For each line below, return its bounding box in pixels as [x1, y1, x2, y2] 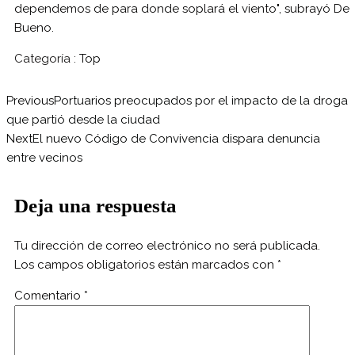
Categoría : [14, 51, 76, 66]
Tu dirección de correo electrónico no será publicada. [14, 238, 320, 253]
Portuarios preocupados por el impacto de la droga [54, 93, 348, 108]
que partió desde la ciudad [6, 112, 160, 127]
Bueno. [14, 20, 54, 35]
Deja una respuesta [14, 194, 177, 216]
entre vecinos [6, 150, 82, 165]
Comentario [14, 288, 84, 303]
